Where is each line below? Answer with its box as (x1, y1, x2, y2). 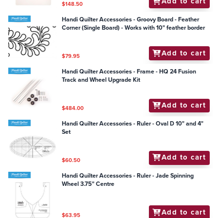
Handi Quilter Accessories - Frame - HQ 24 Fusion (62, 67, 197, 76)
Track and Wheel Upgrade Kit (62, 75, 141, 84)
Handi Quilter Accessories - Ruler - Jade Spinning (62, 171, 194, 181)
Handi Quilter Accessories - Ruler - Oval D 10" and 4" (62, 119, 204, 128)
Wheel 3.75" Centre (96, 180, 115, 189)
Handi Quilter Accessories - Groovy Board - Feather (62, 15, 200, 24)
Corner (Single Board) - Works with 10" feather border (62, 23, 205, 32)
